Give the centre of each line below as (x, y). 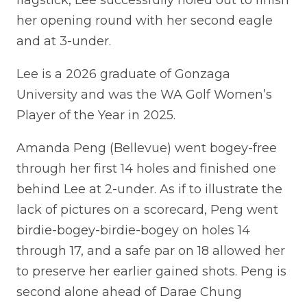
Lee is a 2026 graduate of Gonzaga (123, 74)
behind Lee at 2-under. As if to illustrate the (149, 189)
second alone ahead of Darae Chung (129, 292)
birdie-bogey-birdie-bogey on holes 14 (133, 230)
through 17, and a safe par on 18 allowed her (151, 250)
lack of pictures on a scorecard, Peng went (147, 209)
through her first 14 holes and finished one (146, 168)
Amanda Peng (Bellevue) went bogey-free (147, 148)
